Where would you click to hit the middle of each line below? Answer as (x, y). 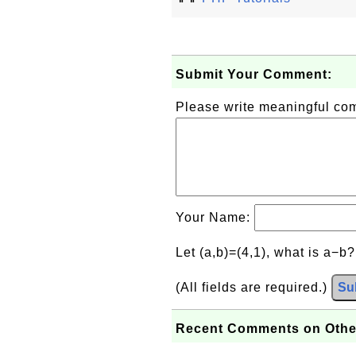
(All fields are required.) (253, 287)
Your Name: (215, 217)
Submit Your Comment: (254, 74)
